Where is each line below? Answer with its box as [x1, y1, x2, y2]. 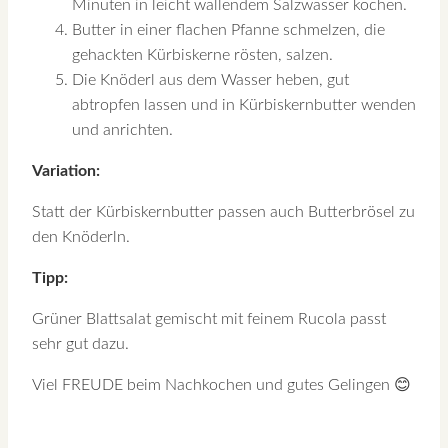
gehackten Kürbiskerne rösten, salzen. [72, 46, 333, 63]
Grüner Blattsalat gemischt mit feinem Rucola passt [32, 310, 386, 327]
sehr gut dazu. [32, 335, 129, 352]
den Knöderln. [32, 228, 130, 245]
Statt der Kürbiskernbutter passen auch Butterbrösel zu [32, 203, 415, 220]
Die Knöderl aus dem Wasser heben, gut [72, 71, 349, 88]
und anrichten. [72, 121, 173, 138]
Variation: [32, 162, 100, 179]
